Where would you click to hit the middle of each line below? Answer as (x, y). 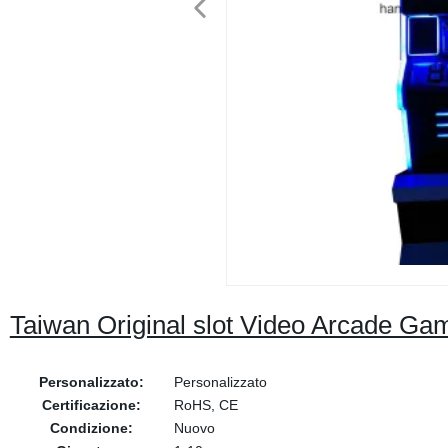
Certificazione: (92, 405)
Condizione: (92, 428)
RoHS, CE (205, 405)
